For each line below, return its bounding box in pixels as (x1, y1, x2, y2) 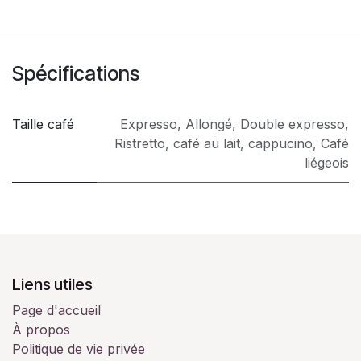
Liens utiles (12, 274, 93, 294)
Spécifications (12, 60, 139, 85)
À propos (12, 321, 74, 338)
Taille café (12, 115, 74, 132)
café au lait (173, 135, 240, 151)
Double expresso (240, 115, 345, 132)
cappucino (248, 135, 313, 151)
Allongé (185, 115, 232, 132)
